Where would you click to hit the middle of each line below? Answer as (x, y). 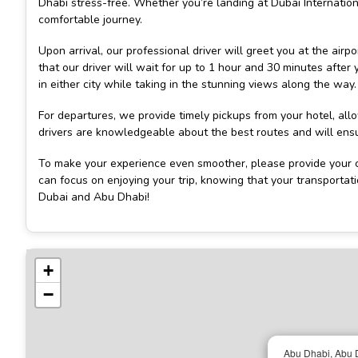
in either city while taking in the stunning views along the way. (197, 84)
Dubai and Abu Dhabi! (94, 197)
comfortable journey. (90, 19)
